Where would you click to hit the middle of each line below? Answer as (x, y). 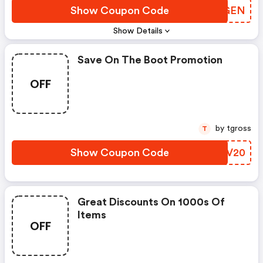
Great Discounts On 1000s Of (151, 202)
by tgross (239, 129)
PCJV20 (225, 153)
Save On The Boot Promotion (150, 60)
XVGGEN (222, 11)
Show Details (138, 31)
